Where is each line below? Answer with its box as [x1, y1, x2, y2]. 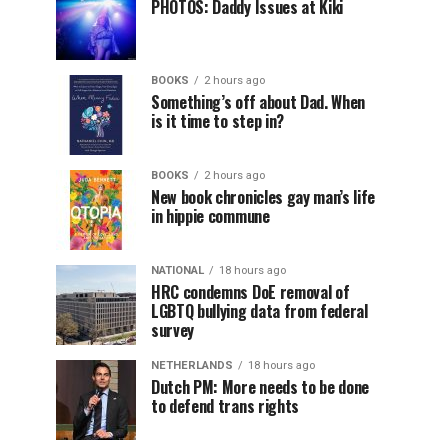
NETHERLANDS [151, 359, 233, 372]
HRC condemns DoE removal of [151, 280, 350, 304]
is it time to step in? [151, 109, 284, 133]
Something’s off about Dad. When [151, 90, 366, 114]
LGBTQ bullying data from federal [151, 299, 368, 323]
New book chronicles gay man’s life [151, 185, 376, 209]
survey [151, 318, 195, 342]
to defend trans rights [151, 394, 299, 418]
